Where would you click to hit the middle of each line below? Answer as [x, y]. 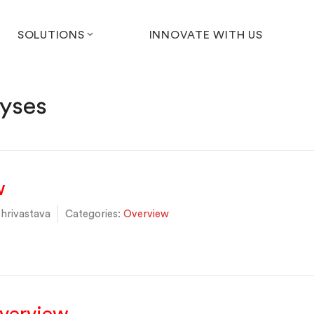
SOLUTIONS [51, 35]
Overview [146, 214]
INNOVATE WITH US [206, 35]
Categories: [93, 214]
